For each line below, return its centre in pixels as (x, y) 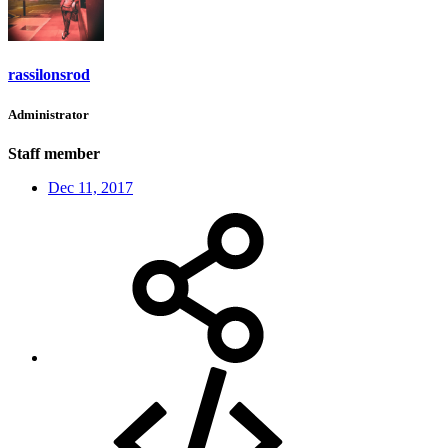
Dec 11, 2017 (90, 187)
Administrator (48, 114)
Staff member (54, 153)
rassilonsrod (49, 75)
